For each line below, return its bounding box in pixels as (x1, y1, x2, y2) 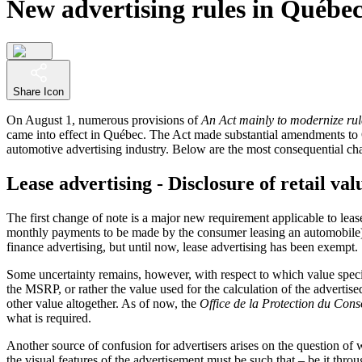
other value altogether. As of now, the (6, 296, 200, 310)
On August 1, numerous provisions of (6, 112, 201, 127)
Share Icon (13, 85, 64, 98)
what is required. (6, 310, 91, 325)
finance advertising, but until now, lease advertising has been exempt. (6, 239, 358, 254)
